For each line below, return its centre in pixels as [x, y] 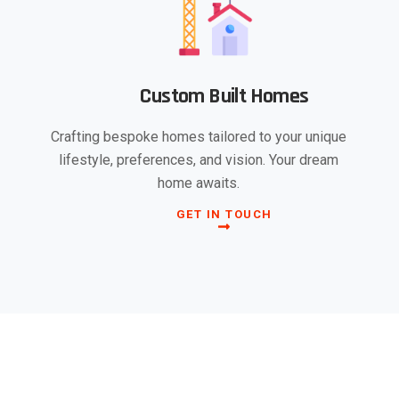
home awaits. [199, 183]
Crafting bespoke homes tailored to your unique [199, 136]
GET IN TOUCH [224, 214]
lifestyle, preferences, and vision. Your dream [199, 159]
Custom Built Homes [224, 96]
